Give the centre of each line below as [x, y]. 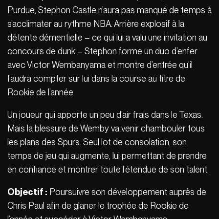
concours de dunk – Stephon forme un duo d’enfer [102, 51]
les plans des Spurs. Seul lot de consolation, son [97, 142]
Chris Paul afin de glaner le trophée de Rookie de [98, 205]
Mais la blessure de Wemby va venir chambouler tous [106, 128]
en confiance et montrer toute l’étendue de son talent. [109, 169]
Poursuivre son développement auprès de [127, 192]
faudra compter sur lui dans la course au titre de [96, 78]
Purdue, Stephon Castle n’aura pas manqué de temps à [109, 10]
